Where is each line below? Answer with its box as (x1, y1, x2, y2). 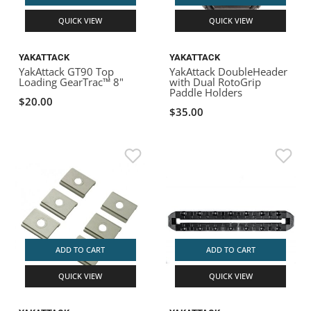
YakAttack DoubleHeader (169, 64, 287, 78)
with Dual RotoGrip (169, 74, 261, 89)
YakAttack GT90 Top (19, 64, 115, 78)
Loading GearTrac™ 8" (19, 74, 124, 89)
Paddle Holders (169, 85, 242, 99)
